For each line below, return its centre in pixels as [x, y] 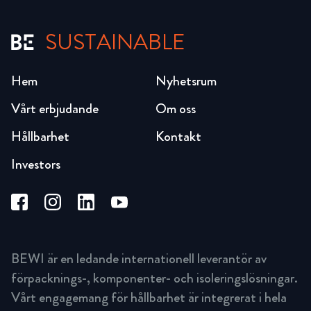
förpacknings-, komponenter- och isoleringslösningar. [154, 278]
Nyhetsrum [186, 81]
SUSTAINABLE [115, 42]
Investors [36, 164]
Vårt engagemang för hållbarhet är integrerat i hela [149, 298]
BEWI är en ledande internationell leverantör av [139, 259]
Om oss [176, 108]
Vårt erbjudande [55, 108]
